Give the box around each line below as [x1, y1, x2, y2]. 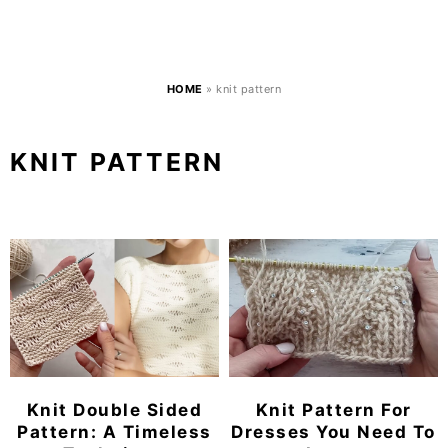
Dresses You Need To [231, 421, 436, 442]
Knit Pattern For [255, 399, 412, 420]
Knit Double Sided [26, 399, 202, 420]
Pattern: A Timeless [17, 421, 212, 442]
